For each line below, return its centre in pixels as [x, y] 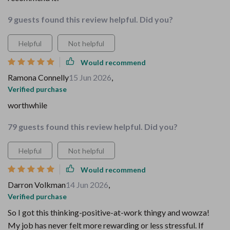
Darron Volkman [37, 185]
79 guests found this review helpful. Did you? [93, 127]
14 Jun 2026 [87, 185]
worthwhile [27, 105]
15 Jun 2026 [90, 77]
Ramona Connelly [38, 77]
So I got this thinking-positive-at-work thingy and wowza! [109, 212]
